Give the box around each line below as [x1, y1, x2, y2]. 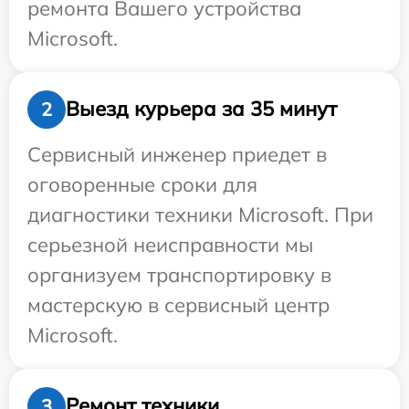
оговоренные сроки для [27, 171, 257, 197]
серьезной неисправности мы [27, 231, 313, 257]
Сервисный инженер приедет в [27, 141, 327, 167]
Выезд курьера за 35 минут [66, 96, 337, 122]
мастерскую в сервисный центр [27, 291, 330, 318]
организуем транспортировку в [27, 261, 331, 288]
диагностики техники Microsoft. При [27, 201, 373, 227]
